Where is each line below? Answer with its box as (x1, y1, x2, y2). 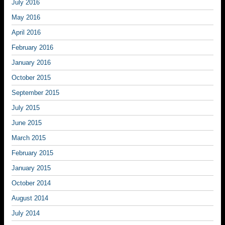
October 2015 (12, 74, 51, 81)
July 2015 (12, 104, 40, 111)
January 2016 (12, 59, 51, 66)
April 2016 (12, 29, 41, 36)
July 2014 (12, 209, 40, 217)
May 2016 (12, 14, 40, 21)
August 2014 (12, 194, 48, 202)
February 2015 (12, 149, 53, 157)
